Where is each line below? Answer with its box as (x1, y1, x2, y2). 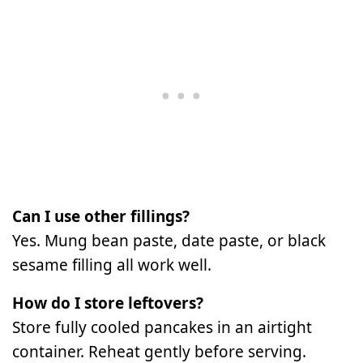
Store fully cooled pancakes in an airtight (12, 317, 312, 339)
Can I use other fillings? (12, 206, 190, 228)
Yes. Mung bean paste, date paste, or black (12, 230, 326, 252)
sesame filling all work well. (12, 254, 211, 276)
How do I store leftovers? (12, 293, 203, 314)
